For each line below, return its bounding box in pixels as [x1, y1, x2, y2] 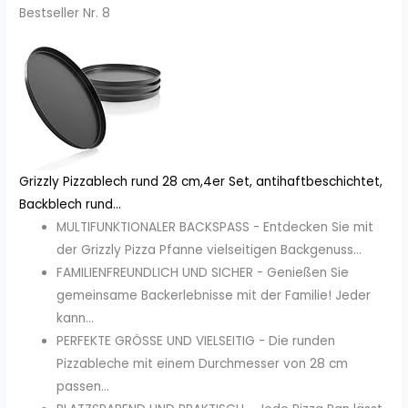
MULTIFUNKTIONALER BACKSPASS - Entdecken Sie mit [56, 219, 374, 237]
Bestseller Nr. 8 [19, 5, 111, 23]
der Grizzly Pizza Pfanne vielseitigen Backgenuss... [56, 241, 362, 260]
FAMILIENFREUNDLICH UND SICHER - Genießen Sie [56, 264, 350, 282]
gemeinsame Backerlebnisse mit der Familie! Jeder [56, 287, 372, 305]
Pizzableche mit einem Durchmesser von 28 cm [56, 355, 349, 373]
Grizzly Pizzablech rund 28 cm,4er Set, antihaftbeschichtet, [19, 173, 383, 191]
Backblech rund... [19, 196, 122, 214]
